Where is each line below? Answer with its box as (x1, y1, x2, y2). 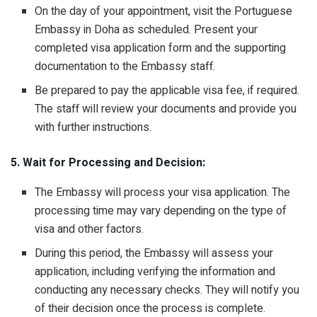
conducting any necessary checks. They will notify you (35, 281, 300, 299)
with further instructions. (35, 118, 152, 136)
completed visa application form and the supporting (35, 39, 287, 57)
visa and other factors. (35, 220, 147, 238)
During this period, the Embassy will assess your (35, 244, 274, 262)
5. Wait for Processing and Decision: (11, 154, 205, 171)
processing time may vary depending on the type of (35, 202, 287, 219)
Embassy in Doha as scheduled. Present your (35, 21, 258, 38)
